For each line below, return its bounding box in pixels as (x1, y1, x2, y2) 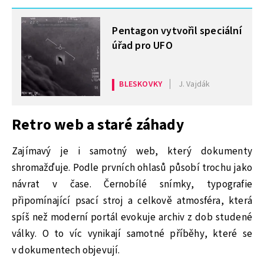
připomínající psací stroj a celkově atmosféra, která (12, 194, 252, 209)
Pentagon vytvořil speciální (112, 24, 242, 39)
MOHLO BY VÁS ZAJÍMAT (19, 12, 138, 25)
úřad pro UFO (112, 38, 173, 54)
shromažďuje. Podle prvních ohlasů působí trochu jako (12, 161, 252, 176)
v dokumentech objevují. (12, 243, 120, 258)
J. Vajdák (178, 78, 210, 90)
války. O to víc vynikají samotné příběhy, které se (12, 227, 252, 242)
